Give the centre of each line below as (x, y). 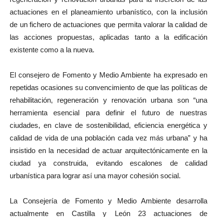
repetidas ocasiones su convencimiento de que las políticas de (108, 88)
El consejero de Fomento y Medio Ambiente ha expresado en (108, 75)
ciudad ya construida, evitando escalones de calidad (108, 163)
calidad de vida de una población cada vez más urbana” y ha (108, 138)
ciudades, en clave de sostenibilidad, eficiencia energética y (108, 125)
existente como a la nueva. (52, 50)
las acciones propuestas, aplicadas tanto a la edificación (108, 37)
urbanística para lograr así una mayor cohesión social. (95, 176)
